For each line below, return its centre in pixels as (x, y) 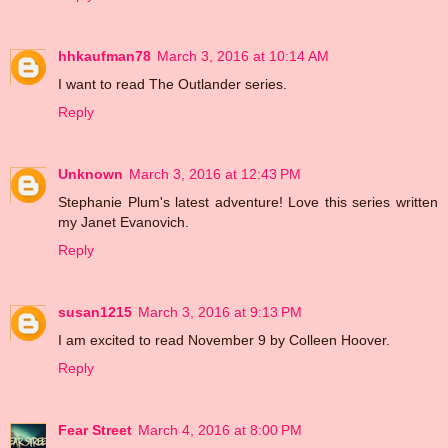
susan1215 (95, 312)
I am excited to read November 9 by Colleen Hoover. (224, 340)
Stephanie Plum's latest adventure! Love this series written (248, 202)
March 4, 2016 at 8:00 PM (220, 430)
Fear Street (95, 430)
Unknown (90, 174)
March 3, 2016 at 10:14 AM (243, 56)
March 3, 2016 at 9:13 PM (220, 312)
